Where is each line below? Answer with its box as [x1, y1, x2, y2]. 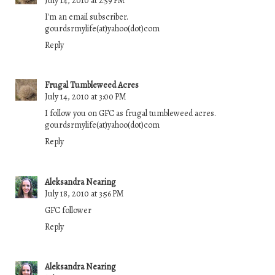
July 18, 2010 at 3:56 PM [45, 187, 124, 199]
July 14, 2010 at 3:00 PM [45, 91, 126, 103]
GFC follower [45, 204, 91, 216]
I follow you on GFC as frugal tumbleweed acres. [45, 107, 216, 120]
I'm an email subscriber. [45, 10, 128, 23]
